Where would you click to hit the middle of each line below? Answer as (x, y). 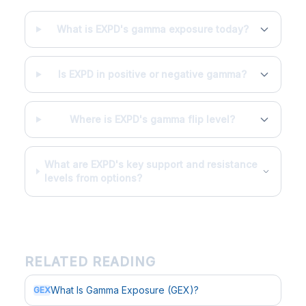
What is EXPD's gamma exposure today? (152, 29)
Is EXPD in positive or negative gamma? (153, 74)
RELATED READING (91, 262)
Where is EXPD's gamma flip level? (153, 119)
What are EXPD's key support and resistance (151, 164)
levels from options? (94, 178)
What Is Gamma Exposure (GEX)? (125, 290)
